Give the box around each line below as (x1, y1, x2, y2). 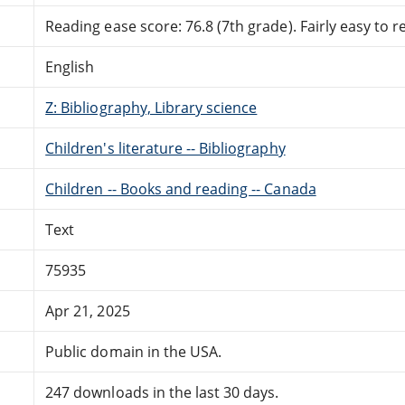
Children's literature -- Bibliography (45, 137, 286, 158)
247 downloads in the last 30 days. (45, 381, 279, 402)
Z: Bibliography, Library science (45, 97, 258, 118)
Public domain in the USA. (45, 341, 222, 362)
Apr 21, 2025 (45, 300, 130, 321)
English (45, 56, 95, 77)
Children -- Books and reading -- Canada (45, 178, 316, 199)
